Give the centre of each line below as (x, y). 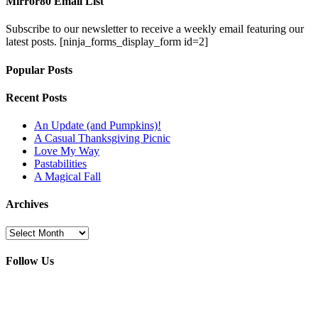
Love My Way (67, 151)
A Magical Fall (67, 177)
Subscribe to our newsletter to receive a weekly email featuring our (155, 29)
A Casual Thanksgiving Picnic (102, 138)
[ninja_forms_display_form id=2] (132, 42)
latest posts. (31, 42)
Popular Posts (39, 70)
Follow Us (30, 261)
